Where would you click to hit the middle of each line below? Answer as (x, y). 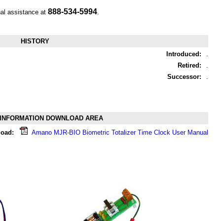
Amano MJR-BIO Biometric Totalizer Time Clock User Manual (120, 132)
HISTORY (35, 41)
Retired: (189, 65)
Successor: (184, 77)
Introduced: (184, 54)
